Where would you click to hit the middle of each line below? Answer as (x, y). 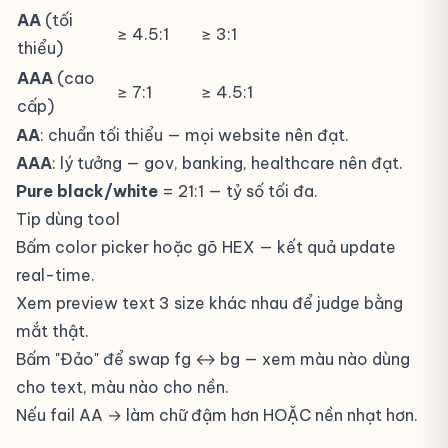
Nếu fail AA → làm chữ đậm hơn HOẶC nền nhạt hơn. (217, 415)
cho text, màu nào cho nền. (122, 387)
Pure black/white (87, 191)
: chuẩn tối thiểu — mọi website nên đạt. (194, 135)
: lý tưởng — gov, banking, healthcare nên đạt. (227, 163)
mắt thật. (52, 331)
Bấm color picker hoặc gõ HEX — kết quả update (206, 247)
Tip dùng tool (68, 219)
